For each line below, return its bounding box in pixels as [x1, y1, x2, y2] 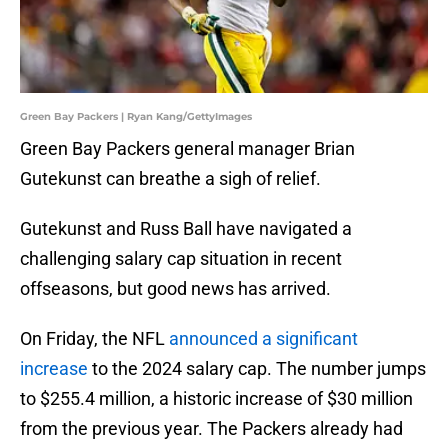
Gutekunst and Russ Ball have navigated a [20, 218, 352, 240]
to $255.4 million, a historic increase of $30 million [20, 388, 413, 410]
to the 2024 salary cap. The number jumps [88, 358, 426, 380]
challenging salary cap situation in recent [20, 248, 342, 270]
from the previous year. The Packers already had [20, 418, 403, 440]
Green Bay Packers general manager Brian [20, 138, 355, 160]
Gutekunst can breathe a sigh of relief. [20, 168, 321, 190]
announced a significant [169, 328, 358, 350]
